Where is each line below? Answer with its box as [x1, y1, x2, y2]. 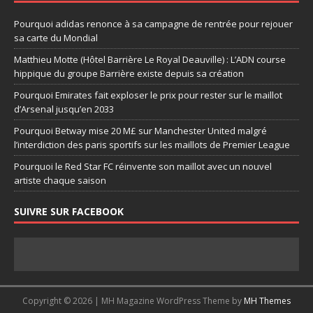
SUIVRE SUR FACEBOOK [14, 205, 124, 219]
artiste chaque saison [14, 174, 106, 187]
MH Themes [244, 295, 291, 307]
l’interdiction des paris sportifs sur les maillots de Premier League [14, 138, 290, 152]
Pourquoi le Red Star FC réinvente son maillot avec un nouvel [14, 160, 272, 173]
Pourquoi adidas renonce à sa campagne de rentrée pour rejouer [14, 17, 293, 31]
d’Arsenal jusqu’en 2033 [14, 103, 114, 116]
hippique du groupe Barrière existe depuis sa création [14, 67, 244, 80]
